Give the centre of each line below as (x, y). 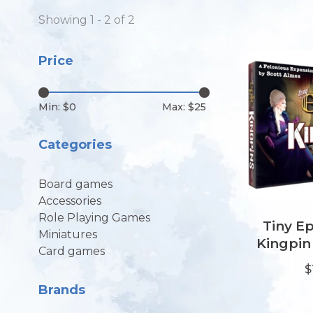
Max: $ (178, 107)
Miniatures (68, 234)
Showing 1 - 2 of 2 (87, 20)
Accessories (70, 201)
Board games (75, 184)
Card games (72, 251)
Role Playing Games (94, 217)
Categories (75, 145)
